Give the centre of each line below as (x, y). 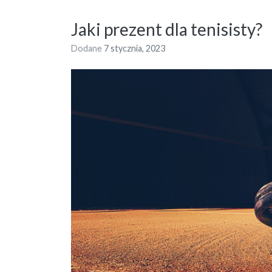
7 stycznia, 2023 (134, 49)
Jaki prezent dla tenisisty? (167, 29)
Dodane (87, 49)
